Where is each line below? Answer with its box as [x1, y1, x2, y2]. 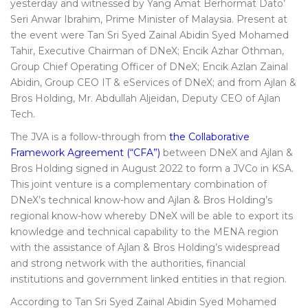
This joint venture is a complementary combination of [10, 178, 267, 190]
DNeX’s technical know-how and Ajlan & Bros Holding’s [10, 194, 272, 206]
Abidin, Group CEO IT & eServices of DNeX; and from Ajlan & [10, 76, 296, 89]
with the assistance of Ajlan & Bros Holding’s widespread [10, 241, 280, 254]
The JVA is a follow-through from [10, 131, 169, 143]
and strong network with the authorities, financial [10, 257, 245, 269]
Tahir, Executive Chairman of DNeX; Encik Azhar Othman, [10, 45, 284, 57]
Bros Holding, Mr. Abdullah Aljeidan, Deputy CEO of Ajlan [10, 92, 280, 104]
